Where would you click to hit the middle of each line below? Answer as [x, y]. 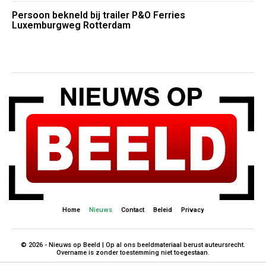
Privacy [192, 210]
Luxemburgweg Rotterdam [71, 26]
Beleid [163, 210]
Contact [133, 210]
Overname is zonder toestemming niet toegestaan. [133, 253]
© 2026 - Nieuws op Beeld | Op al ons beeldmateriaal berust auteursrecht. [133, 245]
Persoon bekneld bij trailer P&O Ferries [99, 15]
